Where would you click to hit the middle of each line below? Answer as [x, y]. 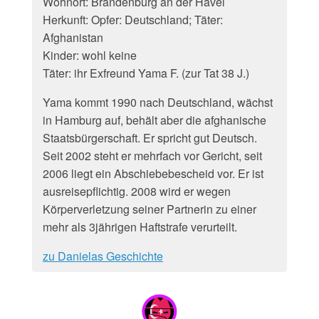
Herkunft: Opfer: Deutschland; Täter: [133, 20]
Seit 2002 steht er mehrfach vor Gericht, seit [152, 156]
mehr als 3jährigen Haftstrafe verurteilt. [140, 227]
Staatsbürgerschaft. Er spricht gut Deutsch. [150, 138]
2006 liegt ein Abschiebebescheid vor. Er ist [153, 173]
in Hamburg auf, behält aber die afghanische [155, 120]
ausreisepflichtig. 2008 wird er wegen [137, 191]
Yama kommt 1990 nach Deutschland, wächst [158, 102]
